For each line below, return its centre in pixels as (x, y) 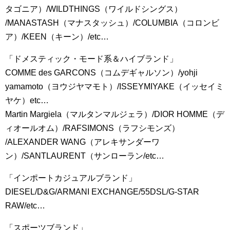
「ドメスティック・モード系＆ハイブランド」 (91, 59)
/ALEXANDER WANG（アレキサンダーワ (82, 142)
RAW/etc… (25, 206)
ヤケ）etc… (27, 100)
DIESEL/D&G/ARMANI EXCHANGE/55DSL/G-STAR (102, 192)
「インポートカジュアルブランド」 (71, 178)
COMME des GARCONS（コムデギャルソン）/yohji (101, 73)
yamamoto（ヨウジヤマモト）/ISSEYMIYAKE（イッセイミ (114, 87)
